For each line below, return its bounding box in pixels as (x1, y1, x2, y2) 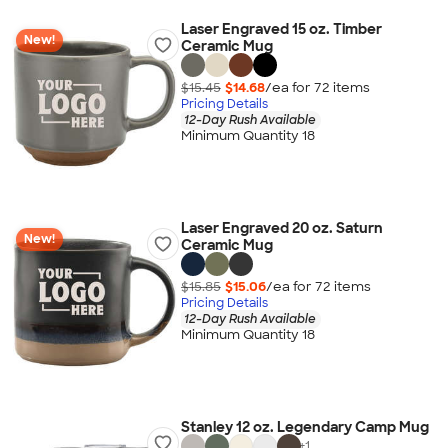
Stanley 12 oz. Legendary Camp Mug (180, 418, 429, 436)
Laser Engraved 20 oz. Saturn (180, 219, 383, 237)
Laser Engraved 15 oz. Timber (180, 20, 382, 38)
